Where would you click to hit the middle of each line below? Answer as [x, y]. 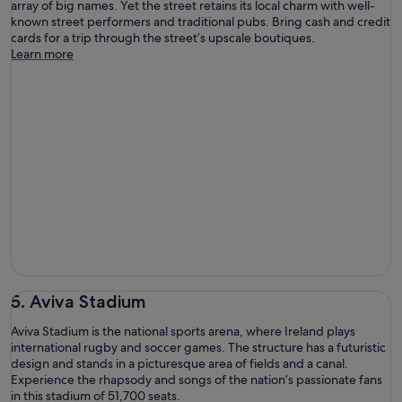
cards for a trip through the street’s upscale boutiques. [163, 38]
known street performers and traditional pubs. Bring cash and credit [201, 22]
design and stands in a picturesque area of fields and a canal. [179, 363]
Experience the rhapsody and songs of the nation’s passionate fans [197, 379]
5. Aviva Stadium [79, 301]
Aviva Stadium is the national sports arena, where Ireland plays [183, 331]
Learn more [42, 54]
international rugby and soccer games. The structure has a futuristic [198, 347]
